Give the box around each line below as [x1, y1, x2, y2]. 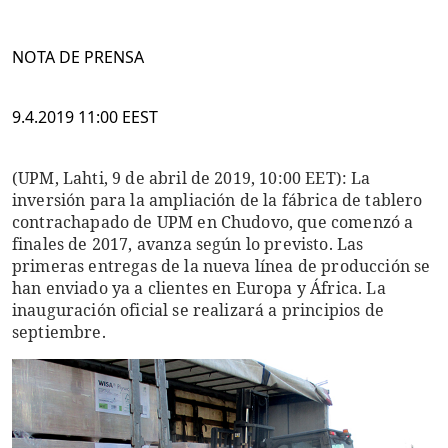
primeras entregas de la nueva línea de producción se [12, 255, 431, 277]
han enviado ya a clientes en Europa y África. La [12, 277, 386, 299]
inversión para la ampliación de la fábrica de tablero [12, 189, 423, 211]
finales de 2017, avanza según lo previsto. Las [12, 233, 364, 255]
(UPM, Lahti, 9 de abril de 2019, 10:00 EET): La [12, 167, 371, 189]
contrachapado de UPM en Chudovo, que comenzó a [12, 211, 414, 233]
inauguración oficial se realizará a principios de [12, 299, 384, 321]
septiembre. [12, 321, 106, 343]
